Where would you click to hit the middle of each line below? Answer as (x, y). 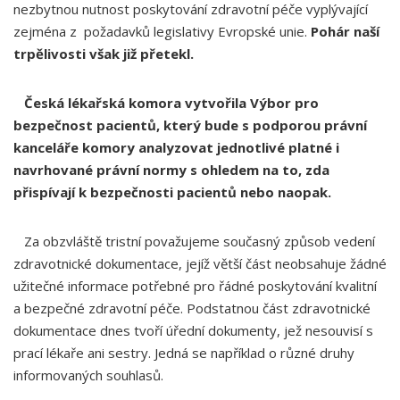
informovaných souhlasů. (88, 375)
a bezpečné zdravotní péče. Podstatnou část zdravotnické (192, 308)
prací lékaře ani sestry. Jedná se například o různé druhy (184, 353)
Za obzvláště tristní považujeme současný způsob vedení (194, 241)
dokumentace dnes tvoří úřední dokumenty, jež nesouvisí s (193, 330)
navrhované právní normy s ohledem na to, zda (171, 170)
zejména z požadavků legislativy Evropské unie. (162, 31)
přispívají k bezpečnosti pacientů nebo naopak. (172, 192)
